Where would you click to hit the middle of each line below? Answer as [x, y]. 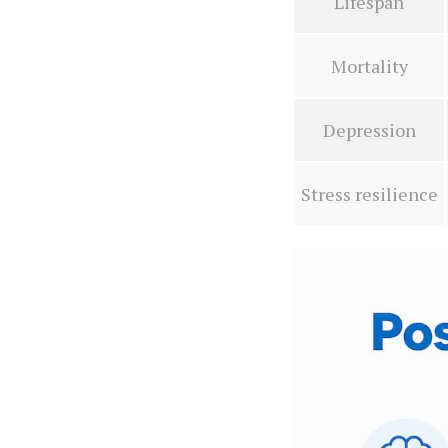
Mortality [369, 65]
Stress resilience [369, 193]
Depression [369, 129]
